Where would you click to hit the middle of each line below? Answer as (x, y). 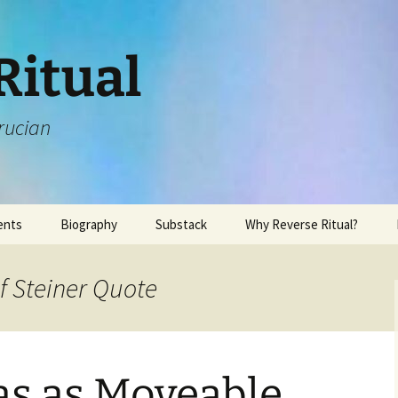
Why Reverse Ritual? (302, 224)
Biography (89, 224)
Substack (181, 224)
